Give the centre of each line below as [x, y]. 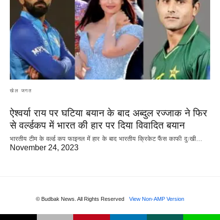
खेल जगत [21, 91]
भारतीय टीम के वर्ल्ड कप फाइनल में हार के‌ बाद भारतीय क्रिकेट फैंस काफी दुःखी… [106, 139]
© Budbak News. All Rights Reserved [80, 199]
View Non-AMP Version [157, 199]
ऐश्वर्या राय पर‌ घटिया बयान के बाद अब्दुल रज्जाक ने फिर [109, 113]
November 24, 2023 [44, 148]
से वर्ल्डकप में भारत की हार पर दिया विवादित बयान [97, 125]
